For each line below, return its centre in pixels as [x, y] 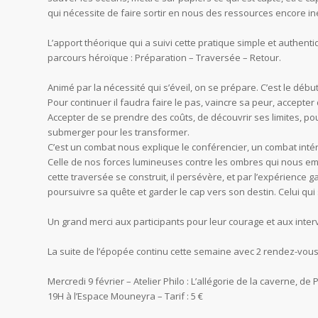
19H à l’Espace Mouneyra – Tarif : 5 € [125, 296]
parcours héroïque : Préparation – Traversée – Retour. [164, 58]
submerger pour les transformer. [119, 132]
